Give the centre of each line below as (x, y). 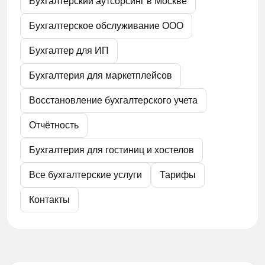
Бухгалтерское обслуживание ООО (106, 26)
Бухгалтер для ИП (69, 51)
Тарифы (178, 175)
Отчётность (54, 125)
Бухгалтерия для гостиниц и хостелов (112, 150)
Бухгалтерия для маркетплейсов (101, 75)
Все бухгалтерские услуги (85, 175)
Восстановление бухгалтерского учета (113, 100)
